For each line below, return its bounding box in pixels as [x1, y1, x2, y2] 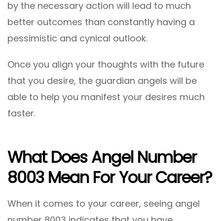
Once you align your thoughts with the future [7, 58, 204, 71]
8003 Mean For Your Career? [7, 166, 213, 188]
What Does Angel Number [7, 146, 196, 168]
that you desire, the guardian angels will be [7, 74, 197, 87]
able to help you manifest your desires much [7, 91, 205, 104]
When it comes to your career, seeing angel [7, 197, 200, 210]
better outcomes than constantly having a [7, 16, 195, 29]
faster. [7, 107, 36, 120]
